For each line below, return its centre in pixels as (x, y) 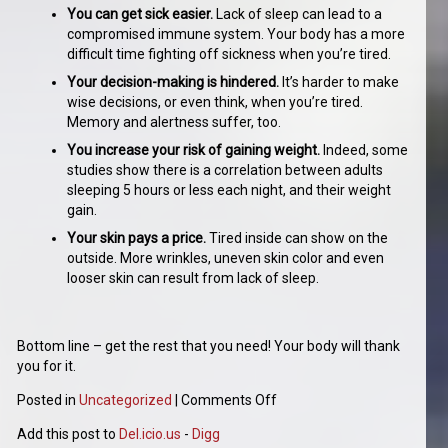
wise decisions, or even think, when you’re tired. (215, 102)
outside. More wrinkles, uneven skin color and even (226, 258)
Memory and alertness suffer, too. (174, 122)
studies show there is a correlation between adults (225, 170)
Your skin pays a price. (137, 238)
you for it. (47, 366)
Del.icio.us (150, 434)
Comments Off (229, 400)
